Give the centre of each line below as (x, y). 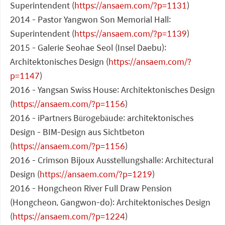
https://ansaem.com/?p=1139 (131, 34)
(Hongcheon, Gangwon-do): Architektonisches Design (110, 202)
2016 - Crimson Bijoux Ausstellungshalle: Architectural (112, 160)
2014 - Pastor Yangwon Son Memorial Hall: (90, 20)
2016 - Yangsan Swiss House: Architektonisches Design (113, 90)
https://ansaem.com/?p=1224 (69, 216)
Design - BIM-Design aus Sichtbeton (77, 132)
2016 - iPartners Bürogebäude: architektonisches (102, 118)
